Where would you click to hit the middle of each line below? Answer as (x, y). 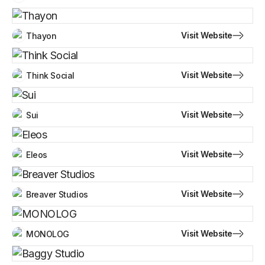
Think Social (50, 75)
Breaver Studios (57, 194)
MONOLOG (48, 234)
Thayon (41, 35)
